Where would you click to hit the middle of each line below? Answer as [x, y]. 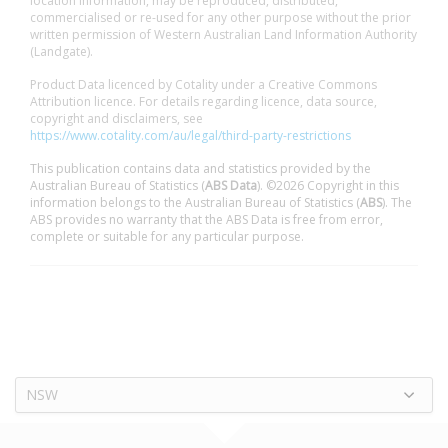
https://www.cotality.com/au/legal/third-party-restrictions [190, 135]
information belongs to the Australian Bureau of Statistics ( [195, 202]
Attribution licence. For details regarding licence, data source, [203, 101]
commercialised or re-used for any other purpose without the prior [220, 17]
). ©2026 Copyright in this [328, 185]
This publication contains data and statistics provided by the [200, 168]
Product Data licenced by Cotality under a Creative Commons [203, 84]
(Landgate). [61, 51]
